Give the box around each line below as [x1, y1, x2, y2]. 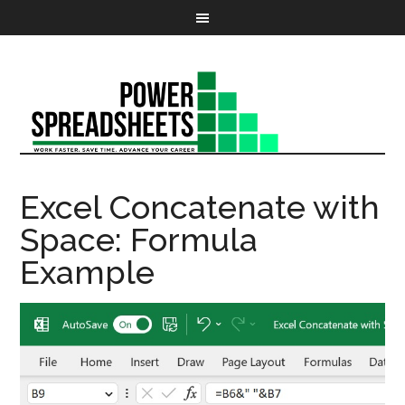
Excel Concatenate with [20, 188, 381, 226]
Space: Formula [20, 221, 259, 259]
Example [20, 253, 155, 291]
